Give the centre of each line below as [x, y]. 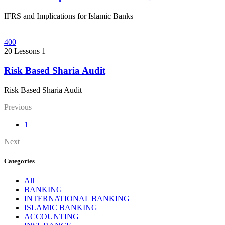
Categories [19, 161]
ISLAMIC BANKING [61, 208]
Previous [18, 107]
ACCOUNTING [51, 217]
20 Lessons [22, 51]
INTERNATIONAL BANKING [77, 199]
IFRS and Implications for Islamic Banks [69, 16]
